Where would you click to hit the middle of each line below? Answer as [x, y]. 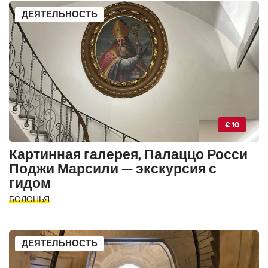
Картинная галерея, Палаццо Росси [128, 154]
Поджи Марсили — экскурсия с [113, 169]
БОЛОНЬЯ [29, 199]
